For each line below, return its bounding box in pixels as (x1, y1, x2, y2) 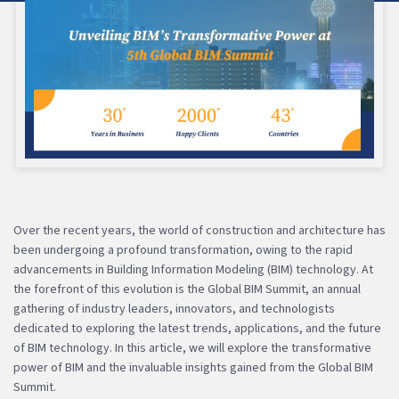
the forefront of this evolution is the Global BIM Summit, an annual (13, 280, 361, 298)
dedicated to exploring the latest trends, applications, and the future (13, 319, 381, 338)
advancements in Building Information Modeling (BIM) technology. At (13, 260, 373, 279)
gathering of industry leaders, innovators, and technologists (13, 299, 335, 318)
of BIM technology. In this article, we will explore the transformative (13, 338, 371, 357)
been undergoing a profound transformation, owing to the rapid (13, 240, 353, 259)
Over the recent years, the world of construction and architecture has (13, 221, 386, 240)
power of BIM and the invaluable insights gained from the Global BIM (13, 358, 373, 377)
